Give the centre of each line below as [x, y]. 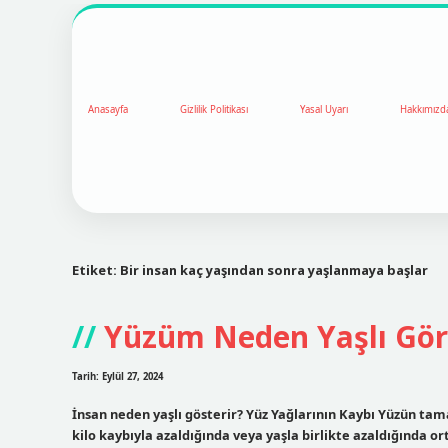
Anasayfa [108, 110]
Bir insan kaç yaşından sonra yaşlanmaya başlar [274, 269]
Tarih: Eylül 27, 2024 [117, 377]
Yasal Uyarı [324, 110]
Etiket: [96, 269]
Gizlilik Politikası [214, 110]
